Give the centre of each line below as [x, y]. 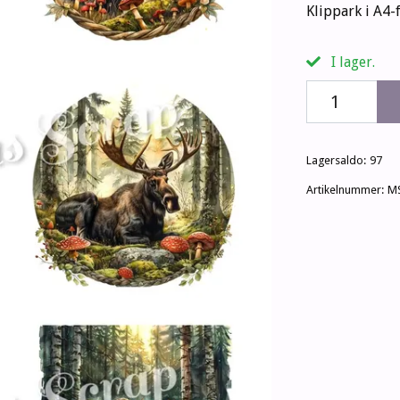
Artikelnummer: [345, 190]
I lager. [351, 62]
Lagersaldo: [336, 161]
